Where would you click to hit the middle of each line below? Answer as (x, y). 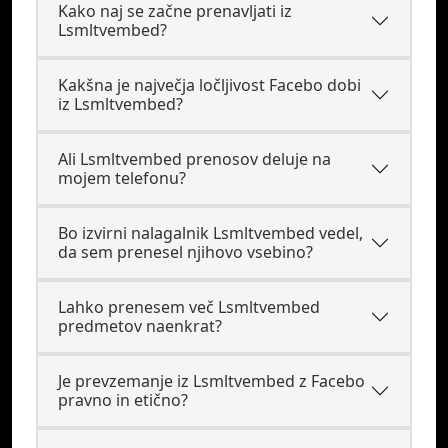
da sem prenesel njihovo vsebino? (185, 252)
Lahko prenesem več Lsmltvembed (189, 307)
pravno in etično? (123, 400)
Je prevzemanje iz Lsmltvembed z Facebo (211, 381)
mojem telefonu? (122, 178)
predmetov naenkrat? (140, 326)
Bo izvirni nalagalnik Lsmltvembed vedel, (210, 233)
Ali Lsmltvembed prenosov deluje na (194, 159)
